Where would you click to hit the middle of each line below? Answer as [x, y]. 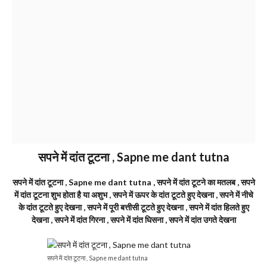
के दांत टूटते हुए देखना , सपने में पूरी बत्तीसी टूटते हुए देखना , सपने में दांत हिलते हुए [133, 207]
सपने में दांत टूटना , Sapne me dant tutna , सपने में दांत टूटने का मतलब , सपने [133, 182]
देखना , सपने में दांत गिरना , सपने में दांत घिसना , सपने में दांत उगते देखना [133, 220]
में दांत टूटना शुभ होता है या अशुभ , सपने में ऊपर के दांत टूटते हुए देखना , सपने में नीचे [133, 195]
